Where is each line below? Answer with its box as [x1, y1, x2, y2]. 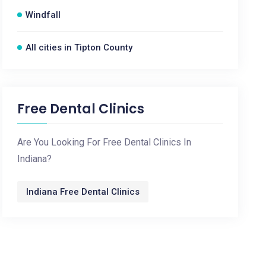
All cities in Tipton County [26, 42, 133, 53]
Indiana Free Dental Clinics [26, 186, 140, 197]
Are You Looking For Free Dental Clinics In [17, 137, 192, 148]
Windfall [26, 9, 61, 20]
